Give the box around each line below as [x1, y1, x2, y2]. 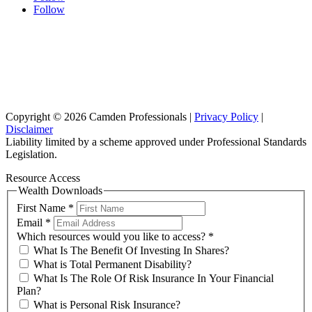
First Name [17, 201, 68, 214]
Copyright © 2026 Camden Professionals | [6, 111, 194, 123]
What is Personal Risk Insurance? [31, 298, 180, 311]
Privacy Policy [194, 111, 258, 123]
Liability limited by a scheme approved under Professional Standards [6, 136, 306, 148]
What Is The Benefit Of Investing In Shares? [31, 244, 229, 256]
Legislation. [6, 148, 57, 161]
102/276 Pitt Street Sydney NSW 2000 [70, 75, 242, 87]
